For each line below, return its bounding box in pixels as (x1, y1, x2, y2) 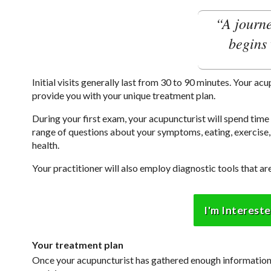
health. (31, 139, 59, 151)
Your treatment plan (31, 238, 123, 250)
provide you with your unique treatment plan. (31, 90, 215, 102)
